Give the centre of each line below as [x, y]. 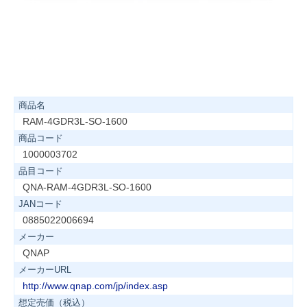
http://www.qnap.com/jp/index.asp [95, 286]
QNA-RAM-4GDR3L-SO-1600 [87, 187]
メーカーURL [45, 270]
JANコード [40, 204]
